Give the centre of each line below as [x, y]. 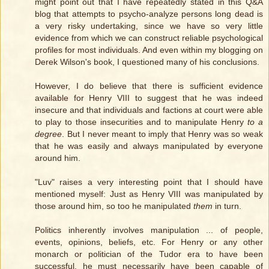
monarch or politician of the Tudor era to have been [149, 254]
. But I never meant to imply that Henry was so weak [162, 134]
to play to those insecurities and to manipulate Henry [141, 122]
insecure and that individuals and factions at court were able [149, 110]
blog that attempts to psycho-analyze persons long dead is [149, 14]
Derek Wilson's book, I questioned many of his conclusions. [147, 62]
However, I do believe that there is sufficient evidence [149, 86]
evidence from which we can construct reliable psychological [149, 38]
